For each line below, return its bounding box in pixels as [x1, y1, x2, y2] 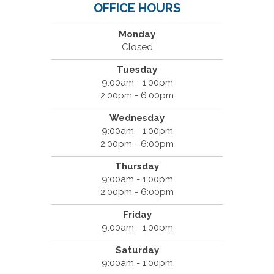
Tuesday [117, 64, 157, 75]
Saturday [115, 244, 159, 256]
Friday [122, 209, 152, 220]
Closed [121, 41, 153, 53]
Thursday [115, 160, 159, 172]
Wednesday [109, 112, 165, 124]
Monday [119, 28, 155, 40]
